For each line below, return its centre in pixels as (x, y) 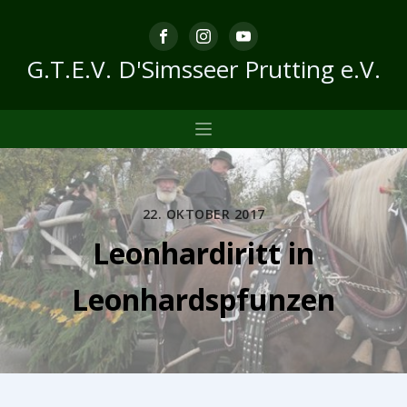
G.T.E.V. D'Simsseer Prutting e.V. (203, 69)
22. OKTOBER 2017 (203, 214)
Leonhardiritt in (203, 253)
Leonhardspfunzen (203, 299)
